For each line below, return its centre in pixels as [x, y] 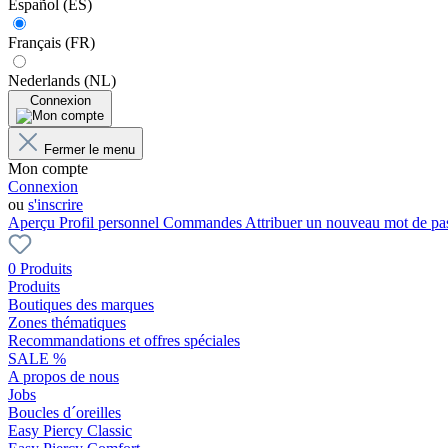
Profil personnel [111, 222]
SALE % [37, 358]
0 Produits [40, 268]
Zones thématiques [67, 322]
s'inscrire [55, 204]
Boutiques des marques [81, 304]
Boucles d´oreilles [64, 412]
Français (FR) [51, 42]
